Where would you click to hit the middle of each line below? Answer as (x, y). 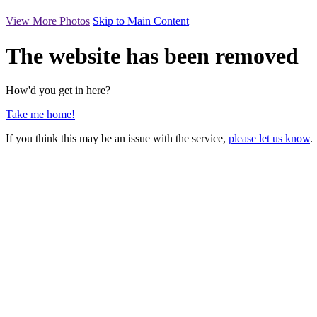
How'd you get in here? (58, 91)
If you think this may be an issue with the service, (117, 139)
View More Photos (48, 21)
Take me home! (40, 115)
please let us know (269, 139)
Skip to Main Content (141, 21)
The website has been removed (152, 56)
